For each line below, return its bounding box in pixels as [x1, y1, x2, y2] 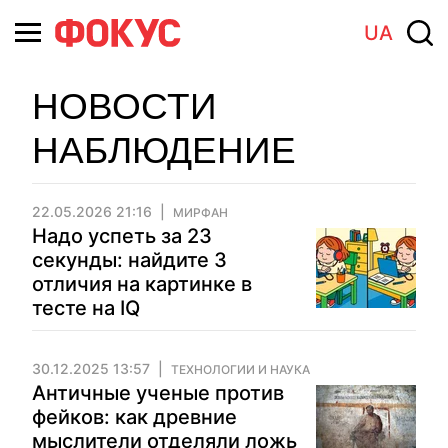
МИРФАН [173, 205, 228, 220]
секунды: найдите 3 [32, 248, 227, 272]
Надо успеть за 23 [32, 224, 212, 248]
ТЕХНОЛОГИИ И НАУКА [171, 362, 310, 377]
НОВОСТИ [32, 86, 217, 127]
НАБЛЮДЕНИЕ [32, 130, 296, 171]
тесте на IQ [32, 296, 140, 320]
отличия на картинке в [32, 272, 252, 296]
